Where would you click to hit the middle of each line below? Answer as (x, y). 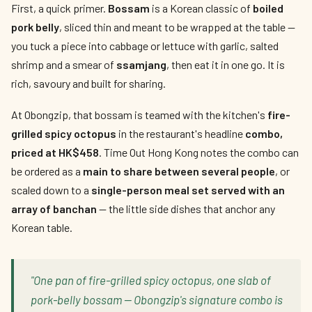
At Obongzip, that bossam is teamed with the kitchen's (139, 115)
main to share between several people (179, 171)
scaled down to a (51, 190)
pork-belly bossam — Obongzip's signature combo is (157, 299)
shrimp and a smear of (64, 64)
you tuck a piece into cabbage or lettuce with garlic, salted (145, 46)
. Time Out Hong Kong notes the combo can (199, 152)
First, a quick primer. (60, 8)
